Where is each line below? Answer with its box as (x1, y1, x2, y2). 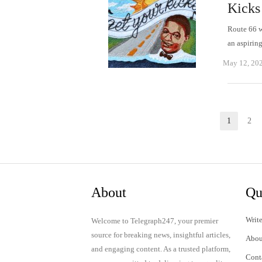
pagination (91, 135, 151, 150)
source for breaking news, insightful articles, (91, 230, 230, 239)
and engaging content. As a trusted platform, (91, 244, 230, 253)
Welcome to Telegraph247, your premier (91, 216, 218, 225)
